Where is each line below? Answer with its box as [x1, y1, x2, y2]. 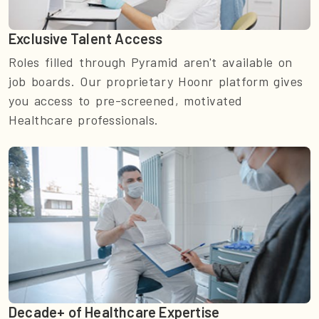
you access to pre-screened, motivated [9, 93, 243, 109]
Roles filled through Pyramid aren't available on [9, 54, 293, 70]
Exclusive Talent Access [9, 30, 163, 48]
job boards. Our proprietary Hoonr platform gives [9, 73, 303, 90]
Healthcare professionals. [9, 112, 159, 128]
